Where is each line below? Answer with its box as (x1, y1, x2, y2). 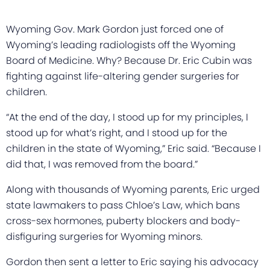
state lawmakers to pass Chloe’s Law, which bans (6, 198, 240, 212)
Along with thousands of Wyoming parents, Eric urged (6, 183, 260, 196)
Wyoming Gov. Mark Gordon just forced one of (6, 22, 224, 36)
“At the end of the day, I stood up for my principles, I (6, 110, 248, 124)
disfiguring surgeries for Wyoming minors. (6, 230, 202, 243)
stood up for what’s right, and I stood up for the (6, 126, 227, 140)
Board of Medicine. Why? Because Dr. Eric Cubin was (6, 54, 252, 67)
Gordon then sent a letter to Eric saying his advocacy (6, 255, 259, 269)
